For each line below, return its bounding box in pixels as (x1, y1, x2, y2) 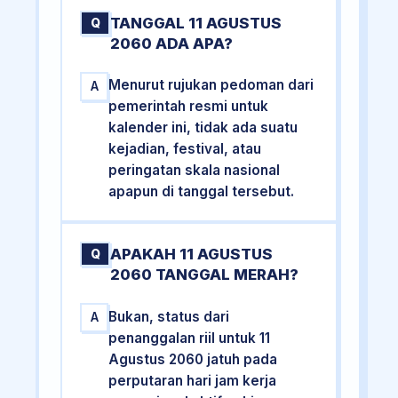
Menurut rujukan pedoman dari (108, 76, 314, 94)
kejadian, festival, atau (108, 140, 262, 158)
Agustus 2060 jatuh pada (108, 350, 278, 368)
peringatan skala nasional (108, 162, 281, 179)
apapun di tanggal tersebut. (108, 183, 295, 201)
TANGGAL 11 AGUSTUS (110, 13, 283, 32)
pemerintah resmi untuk (108, 98, 269, 115)
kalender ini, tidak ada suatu (108, 119, 298, 137)
